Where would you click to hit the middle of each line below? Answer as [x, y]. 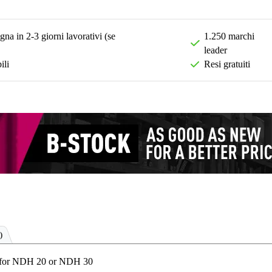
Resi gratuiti [227, 64]
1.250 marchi [229, 36]
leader [215, 50]
